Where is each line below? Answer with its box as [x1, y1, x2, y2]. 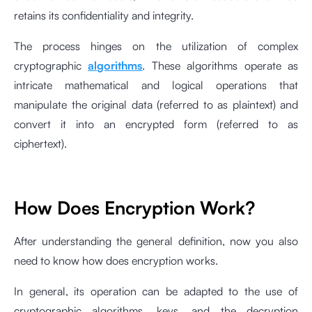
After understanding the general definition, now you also [14, 234, 298, 248]
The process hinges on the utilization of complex [14, 39, 298, 53]
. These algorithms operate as [142, 58, 299, 72]
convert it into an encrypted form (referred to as [14, 117, 298, 131]
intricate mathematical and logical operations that [14, 78, 298, 92]
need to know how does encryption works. [14, 253, 218, 267]
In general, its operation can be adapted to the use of [14, 284, 298, 298]
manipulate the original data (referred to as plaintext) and [14, 97, 298, 111]
